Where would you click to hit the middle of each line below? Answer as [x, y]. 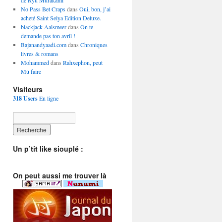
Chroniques [94, 45]
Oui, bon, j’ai [95, 9]
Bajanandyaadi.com [43, 45]
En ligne [48, 98]
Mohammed [35, 62]
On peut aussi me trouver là [60, 175]
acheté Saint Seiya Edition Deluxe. [61, 18]
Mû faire [31, 71]
